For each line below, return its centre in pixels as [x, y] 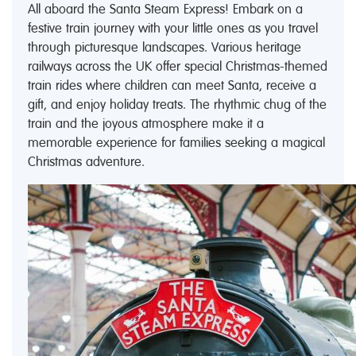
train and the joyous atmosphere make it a [146, 123]
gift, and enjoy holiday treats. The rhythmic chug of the [177, 104]
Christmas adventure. [86, 161]
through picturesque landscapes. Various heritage [164, 47]
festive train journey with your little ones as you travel [173, 28]
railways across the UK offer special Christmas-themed [178, 66]
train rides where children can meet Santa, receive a [172, 85]
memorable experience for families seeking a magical [176, 142]
